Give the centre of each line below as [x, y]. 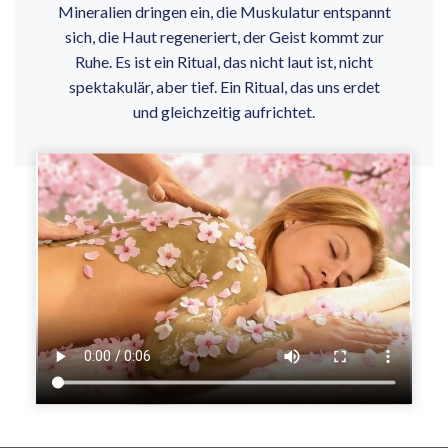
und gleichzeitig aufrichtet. [224, 112]
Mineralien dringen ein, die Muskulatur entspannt [224, 12]
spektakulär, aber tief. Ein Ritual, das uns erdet [224, 87]
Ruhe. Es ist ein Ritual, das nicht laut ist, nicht [224, 62]
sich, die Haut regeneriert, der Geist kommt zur [224, 37]
